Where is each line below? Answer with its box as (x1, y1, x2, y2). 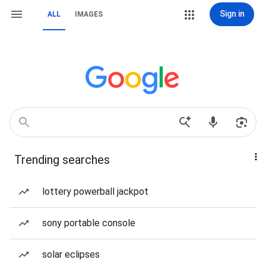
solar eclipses (42, 249, 100, 260)
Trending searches (14, 153, 110, 167)
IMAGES (75, 10, 103, 18)
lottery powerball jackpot (42, 186, 148, 197)
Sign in (219, 9, 245, 18)
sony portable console (42, 217, 135, 229)
